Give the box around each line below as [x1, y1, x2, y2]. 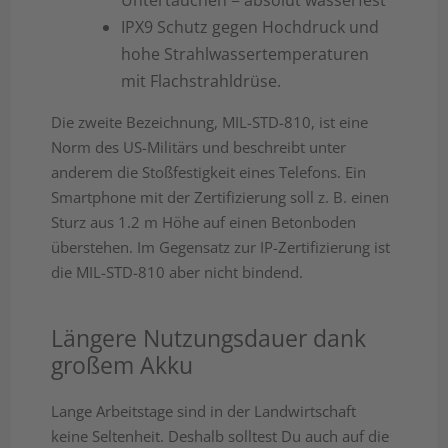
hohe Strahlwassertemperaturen [121, 43, 370, 66]
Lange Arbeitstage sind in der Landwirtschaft [51, 401, 357, 422]
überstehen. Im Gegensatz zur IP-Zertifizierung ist [51, 237, 391, 258]
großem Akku [51, 349, 194, 382]
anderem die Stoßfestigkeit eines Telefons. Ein [51, 162, 367, 183]
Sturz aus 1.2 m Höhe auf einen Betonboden [51, 212, 357, 233]
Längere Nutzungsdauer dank [51, 322, 367, 355]
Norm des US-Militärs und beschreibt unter [51, 137, 347, 158]
